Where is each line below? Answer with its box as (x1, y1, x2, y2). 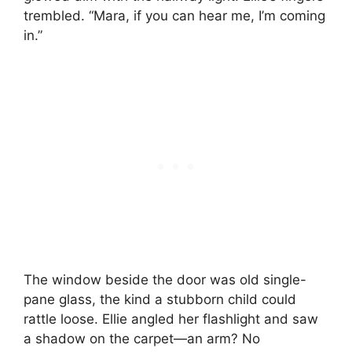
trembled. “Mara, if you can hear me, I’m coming (24, 8, 325, 24)
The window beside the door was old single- (24, 271, 306, 288)
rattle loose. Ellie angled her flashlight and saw (24, 310, 318, 327)
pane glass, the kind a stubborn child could (24, 291, 296, 307)
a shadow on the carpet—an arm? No (24, 330, 260, 346)
